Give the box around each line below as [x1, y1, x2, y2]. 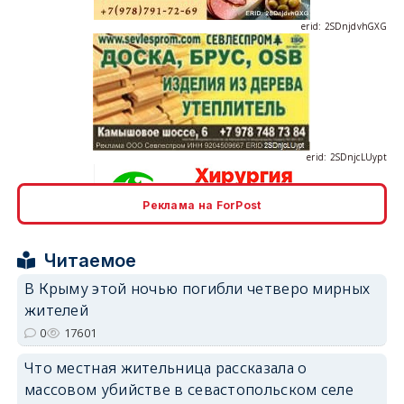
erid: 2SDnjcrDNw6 [301, 229, 388, 243]
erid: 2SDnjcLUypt [306, 98, 388, 112]
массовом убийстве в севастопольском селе [23, 379, 353, 399]
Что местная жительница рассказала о [23, 357, 308, 378]
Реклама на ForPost [142, 197, 262, 212]
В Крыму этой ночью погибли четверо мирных [23, 278, 371, 298]
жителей [23, 299, 89, 320]
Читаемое [44, 249, 137, 271]
